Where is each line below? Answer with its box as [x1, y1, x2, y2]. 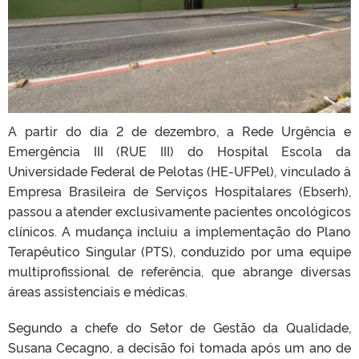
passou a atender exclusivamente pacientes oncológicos [8, 202, 351, 220]
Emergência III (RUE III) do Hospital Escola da [8, 142, 351, 160]
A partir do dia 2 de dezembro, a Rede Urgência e [8, 122, 351, 140]
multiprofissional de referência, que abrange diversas [8, 262, 351, 280]
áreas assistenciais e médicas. [8, 282, 188, 301]
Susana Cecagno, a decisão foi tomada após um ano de [8, 338, 351, 357]
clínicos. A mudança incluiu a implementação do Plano [8, 222, 351, 240]
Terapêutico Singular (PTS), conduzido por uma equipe [8, 242, 351, 260]
